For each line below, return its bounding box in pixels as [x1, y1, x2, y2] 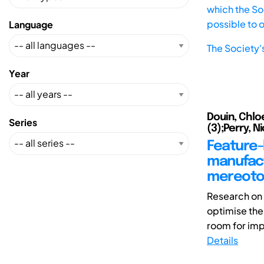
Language [9, 18, 53, 31]
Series [9, 115, 37, 128]
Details [207, 233, 238, 246]
